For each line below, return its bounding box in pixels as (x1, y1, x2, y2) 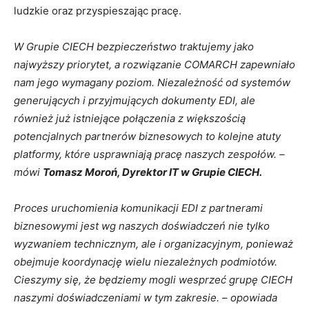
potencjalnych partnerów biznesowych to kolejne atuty (14, 130, 281, 143)
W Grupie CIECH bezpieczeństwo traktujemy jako (14, 40, 254, 53)
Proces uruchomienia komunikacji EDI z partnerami (14, 201, 263, 215)
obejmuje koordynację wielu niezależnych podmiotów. (14, 255, 277, 268)
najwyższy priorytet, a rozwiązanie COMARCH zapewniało (14, 58, 295, 71)
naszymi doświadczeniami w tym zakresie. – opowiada (14, 291, 277, 304)
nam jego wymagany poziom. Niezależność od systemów (14, 76, 290, 89)
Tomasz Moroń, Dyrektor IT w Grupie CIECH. (43, 166, 264, 179)
